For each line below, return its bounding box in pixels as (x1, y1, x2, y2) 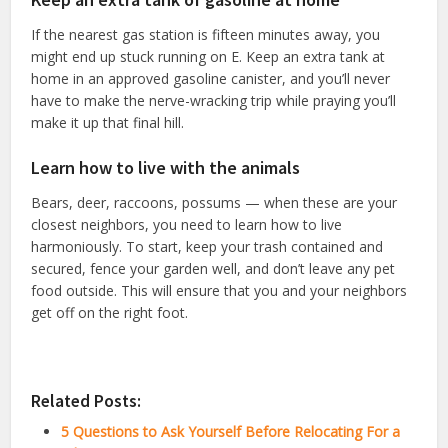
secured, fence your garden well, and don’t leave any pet (31, 258, 396, 278)
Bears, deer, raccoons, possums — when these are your (31, 192, 398, 212)
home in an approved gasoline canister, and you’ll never (31, 68, 391, 88)
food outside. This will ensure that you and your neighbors (31, 280, 408, 300)
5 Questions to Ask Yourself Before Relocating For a (61, 421, 401, 441)
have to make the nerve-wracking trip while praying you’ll (31, 90, 397, 110)
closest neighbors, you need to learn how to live (31, 214, 343, 234)
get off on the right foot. (31, 302, 189, 322)
